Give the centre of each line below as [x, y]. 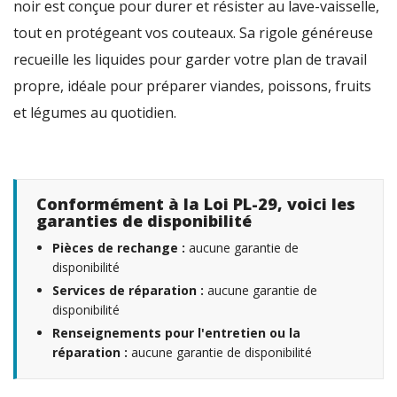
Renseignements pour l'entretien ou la [176, 332]
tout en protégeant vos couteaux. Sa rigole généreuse [193, 32]
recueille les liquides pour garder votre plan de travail [190, 59]
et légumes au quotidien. [102, 112]
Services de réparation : [128, 290]
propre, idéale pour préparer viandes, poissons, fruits [192, 86]
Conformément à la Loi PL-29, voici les [196, 203]
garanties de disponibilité [144, 220]
